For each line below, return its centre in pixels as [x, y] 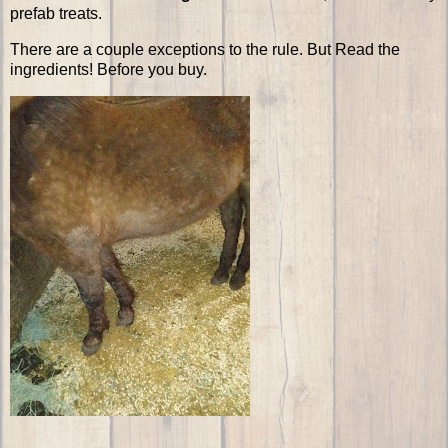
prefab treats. [56, 14]
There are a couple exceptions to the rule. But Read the [205, 50]
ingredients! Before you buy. [108, 70]
